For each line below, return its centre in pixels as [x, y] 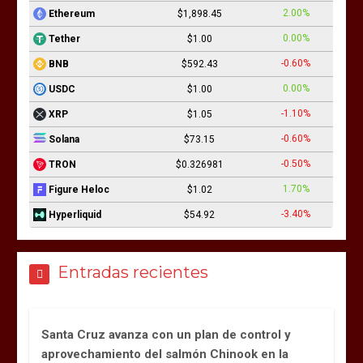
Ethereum [72, 13]
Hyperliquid [75, 214]
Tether [65, 38]
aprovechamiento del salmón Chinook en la [165, 354]
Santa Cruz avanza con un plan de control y [167, 334]
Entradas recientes [133, 272]
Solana [64, 139]
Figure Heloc [79, 189]
